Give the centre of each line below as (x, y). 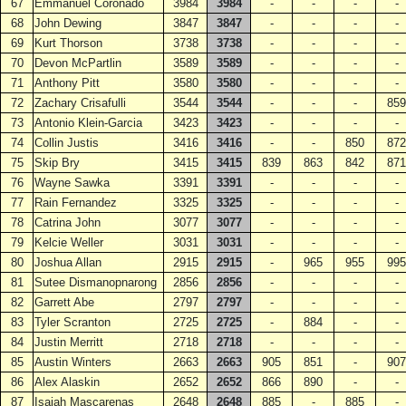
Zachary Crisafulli (80, 103)
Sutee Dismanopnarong (96, 282)
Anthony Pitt (67, 83)
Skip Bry (57, 163)
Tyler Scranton (72, 322)
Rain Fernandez (76, 203)
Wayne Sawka (72, 183)
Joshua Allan (68, 262)
